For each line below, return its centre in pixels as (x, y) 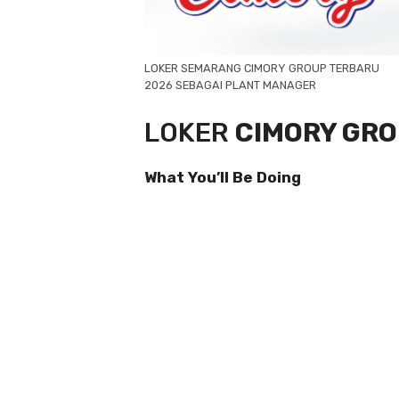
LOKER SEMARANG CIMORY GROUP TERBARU (262, 69)
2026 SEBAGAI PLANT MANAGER (230, 85)
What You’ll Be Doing (223, 177)
